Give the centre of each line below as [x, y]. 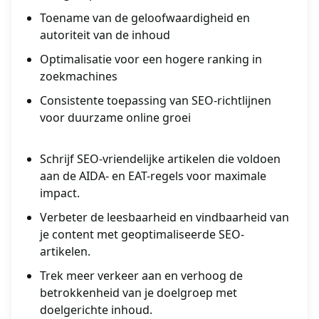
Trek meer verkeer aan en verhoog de [141, 276]
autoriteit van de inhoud [105, 35]
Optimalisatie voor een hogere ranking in [151, 59]
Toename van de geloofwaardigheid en [145, 18]
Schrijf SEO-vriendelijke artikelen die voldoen [160, 159]
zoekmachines [79, 77]
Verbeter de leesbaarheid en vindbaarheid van [164, 218]
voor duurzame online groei [115, 118]
